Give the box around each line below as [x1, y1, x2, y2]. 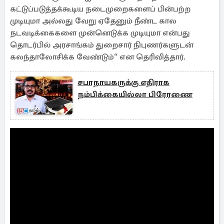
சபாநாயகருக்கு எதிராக [77, 77, 169, 87]
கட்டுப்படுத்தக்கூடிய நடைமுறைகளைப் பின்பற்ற [10, 4, 190, 14]
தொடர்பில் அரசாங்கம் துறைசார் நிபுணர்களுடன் [10, 40, 193, 50]
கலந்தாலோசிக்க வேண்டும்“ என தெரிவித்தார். [10, 52, 185, 62]
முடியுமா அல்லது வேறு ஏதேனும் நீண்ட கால [10, 16, 176, 26]
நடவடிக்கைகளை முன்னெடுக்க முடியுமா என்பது [10, 28, 190, 38]
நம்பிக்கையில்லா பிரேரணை [77, 89, 192, 99]
